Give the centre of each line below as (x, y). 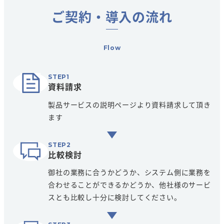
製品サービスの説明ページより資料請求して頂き (129, 104)
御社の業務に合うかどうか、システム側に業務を (129, 172)
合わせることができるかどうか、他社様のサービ (129, 185)
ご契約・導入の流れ (112, 16)
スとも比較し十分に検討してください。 (115, 197)
